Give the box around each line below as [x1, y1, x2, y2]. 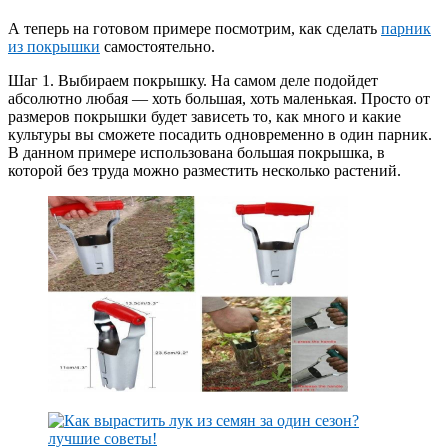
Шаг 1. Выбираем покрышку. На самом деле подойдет [8, 72, 378, 90]
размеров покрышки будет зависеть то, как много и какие [8, 108, 401, 126]
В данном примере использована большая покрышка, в [8, 144, 385, 162]
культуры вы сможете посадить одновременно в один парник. [8, 126, 432, 144]
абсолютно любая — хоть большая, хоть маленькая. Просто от [8, 90, 430, 108]
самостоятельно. [100, 38, 215, 56]
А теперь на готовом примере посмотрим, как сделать [8, 20, 381, 38]
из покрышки [8, 38, 100, 56]
